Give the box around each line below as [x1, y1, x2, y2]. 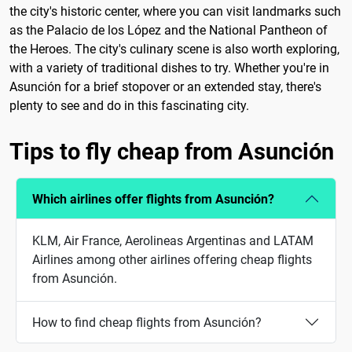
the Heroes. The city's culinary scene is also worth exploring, [9, 42, 339, 57]
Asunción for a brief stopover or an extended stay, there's [9, 79, 321, 95]
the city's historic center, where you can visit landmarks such [9, 4, 341, 20]
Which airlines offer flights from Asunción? [32, 191, 274, 207]
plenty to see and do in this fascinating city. [9, 98, 249, 114]
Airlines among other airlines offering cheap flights [32, 252, 312, 268]
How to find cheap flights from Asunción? [32, 314, 262, 330]
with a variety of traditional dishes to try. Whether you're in [9, 60, 329, 76]
